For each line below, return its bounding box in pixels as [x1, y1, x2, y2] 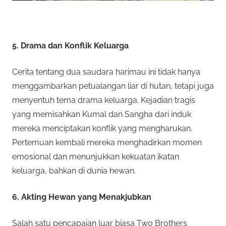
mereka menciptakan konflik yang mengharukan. [12, 123, 192, 133]
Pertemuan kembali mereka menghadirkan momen [12, 137, 202, 147]
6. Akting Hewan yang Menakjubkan [12, 192, 151, 202]
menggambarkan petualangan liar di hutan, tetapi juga [12, 81, 214, 91]
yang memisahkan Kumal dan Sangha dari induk [12, 109, 191, 119]
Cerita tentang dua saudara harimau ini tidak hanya [12, 67, 200, 77]
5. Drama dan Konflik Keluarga [12, 40, 129, 50]
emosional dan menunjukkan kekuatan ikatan [12, 151, 179, 161]
